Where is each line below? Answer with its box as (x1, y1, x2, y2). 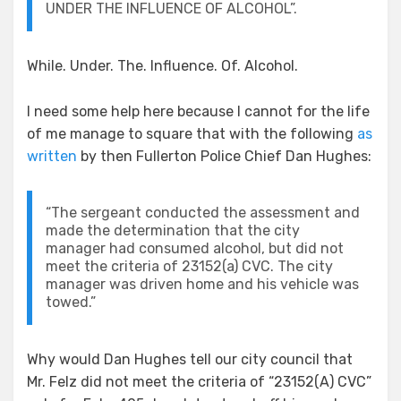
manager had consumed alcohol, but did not (46, 239, 344, 257)
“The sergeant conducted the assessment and (46, 203, 360, 221)
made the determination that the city (46, 221, 300, 239)
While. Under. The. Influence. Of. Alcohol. (27, 56, 298, 74)
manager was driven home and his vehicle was (46, 275, 359, 293)
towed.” (46, 293, 96, 311)
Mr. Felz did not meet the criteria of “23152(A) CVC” (27, 372, 371, 390)
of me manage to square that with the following (27, 124, 357, 142)
